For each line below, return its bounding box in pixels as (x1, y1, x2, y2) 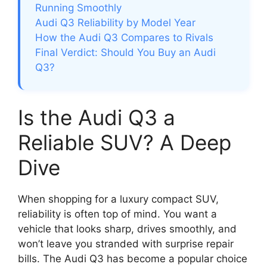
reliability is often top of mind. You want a (18, 208, 217, 221)
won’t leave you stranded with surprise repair (18, 238, 234, 250)
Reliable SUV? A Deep (18, 130, 231, 156)
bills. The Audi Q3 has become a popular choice (18, 253, 247, 265)
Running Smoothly (35, 2, 122, 14)
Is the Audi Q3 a (18, 105, 175, 131)
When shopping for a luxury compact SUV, (18, 193, 219, 206)
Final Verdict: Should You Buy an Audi (35, 46, 216, 59)
